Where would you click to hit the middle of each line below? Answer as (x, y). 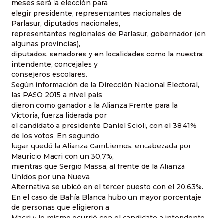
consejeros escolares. (49, 75)
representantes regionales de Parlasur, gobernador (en (109, 34)
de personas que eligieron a (60, 208)
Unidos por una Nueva (50, 177)
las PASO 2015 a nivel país (57, 95)
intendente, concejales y (54, 64)
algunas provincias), (46, 44)
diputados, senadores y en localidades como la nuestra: (108, 54)
